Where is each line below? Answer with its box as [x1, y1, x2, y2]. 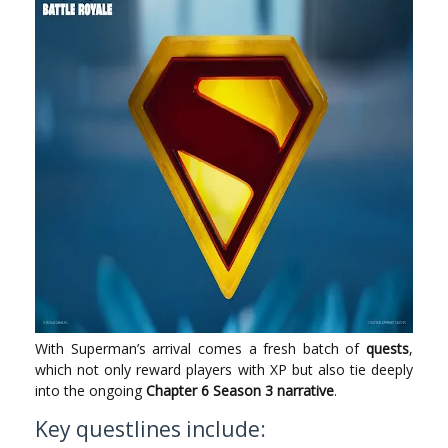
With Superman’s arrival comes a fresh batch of [35, 339, 366, 358]
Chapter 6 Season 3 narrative [146, 381, 334, 400]
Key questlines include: [35, 415, 266, 443]
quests [366, 339, 409, 358]
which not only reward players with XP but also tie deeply [35, 360, 413, 379]
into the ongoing [35, 381, 146, 400]
